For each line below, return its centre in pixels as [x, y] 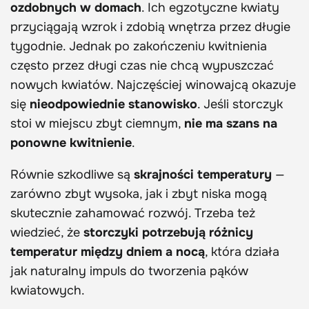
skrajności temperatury [203, 175]
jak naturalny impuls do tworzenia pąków [129, 271]
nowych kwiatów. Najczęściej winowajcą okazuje [153, 85]
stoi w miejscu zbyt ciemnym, [97, 124]
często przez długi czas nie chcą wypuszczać [142, 66]
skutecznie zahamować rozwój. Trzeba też [133, 213]
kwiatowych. [48, 291]
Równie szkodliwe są [72, 175]
